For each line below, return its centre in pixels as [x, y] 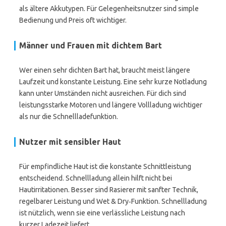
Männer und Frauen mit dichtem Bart [91, 45]
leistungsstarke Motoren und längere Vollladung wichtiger [111, 105]
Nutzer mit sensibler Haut [70, 142]
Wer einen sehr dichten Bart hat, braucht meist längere [105, 70]
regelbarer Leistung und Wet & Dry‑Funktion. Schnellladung [113, 201]
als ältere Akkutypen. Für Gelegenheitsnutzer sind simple [109, 9]
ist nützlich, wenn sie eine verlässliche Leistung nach [102, 213]
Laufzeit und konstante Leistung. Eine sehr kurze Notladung [113, 82]
